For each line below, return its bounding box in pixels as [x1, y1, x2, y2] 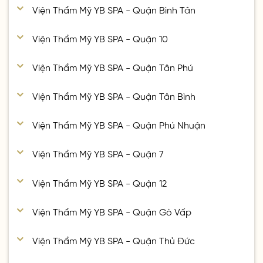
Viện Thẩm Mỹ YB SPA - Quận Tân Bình [32, 90, 196, 100]
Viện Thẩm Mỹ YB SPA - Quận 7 [32, 148, 164, 158]
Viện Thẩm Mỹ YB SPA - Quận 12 [32, 177, 167, 187]
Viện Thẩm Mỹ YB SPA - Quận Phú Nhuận [32, 119, 206, 129]
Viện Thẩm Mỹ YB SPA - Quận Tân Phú [32, 62, 194, 72]
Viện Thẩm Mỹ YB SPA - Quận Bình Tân [32, 4, 196, 14]
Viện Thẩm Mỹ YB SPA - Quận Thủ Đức [32, 234, 195, 244]
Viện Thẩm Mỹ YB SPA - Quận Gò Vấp [32, 205, 192, 215]
